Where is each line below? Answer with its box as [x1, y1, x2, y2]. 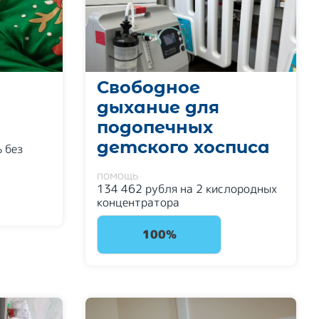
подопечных [97, 117, 213, 137]
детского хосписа [97, 137, 270, 157]
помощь [97, 167, 138, 183]
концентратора [97, 194, 179, 210]
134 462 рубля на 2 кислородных [97, 181, 277, 197]
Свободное [97, 77, 200, 98]
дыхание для [97, 97, 219, 117]
